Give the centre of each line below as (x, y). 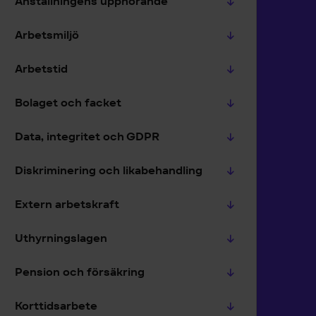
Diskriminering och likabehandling (109, 170)
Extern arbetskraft (67, 204)
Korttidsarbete (56, 306)
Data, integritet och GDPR (87, 136)
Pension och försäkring (80, 272)
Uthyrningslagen (61, 238)
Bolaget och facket (68, 103)
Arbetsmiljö (47, 35)
